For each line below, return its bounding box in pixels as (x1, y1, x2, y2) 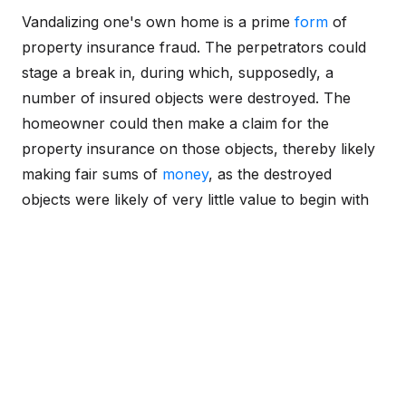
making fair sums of (22, 165, 162, 183)
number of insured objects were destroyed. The (22, 89, 351, 107)
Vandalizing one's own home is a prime (22, 13, 295, 31)
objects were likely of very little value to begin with (22, 190, 369, 208)
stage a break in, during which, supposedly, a (22, 63, 333, 82)
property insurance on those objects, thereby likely (22, 140, 375, 158)
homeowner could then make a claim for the (22, 114, 329, 132)
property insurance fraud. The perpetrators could (22, 38, 366, 56)
